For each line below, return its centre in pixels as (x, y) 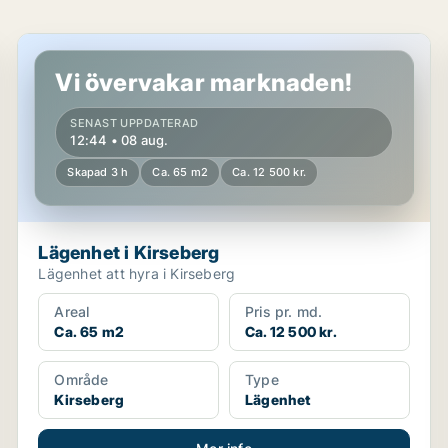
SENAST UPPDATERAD (134, 123)
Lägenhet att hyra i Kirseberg (137, 273)
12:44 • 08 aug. (119, 140)
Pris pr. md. (283, 311)
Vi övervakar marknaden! (203, 82)
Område (81, 379)
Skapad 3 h (98, 172)
